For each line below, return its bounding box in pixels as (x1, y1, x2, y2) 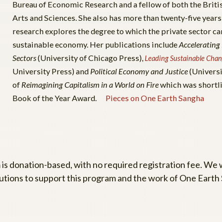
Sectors (12, 53, 36, 63)
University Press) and (12, 66, 90, 76)
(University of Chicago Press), (36, 53, 145, 63)
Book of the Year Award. (12, 93, 97, 103)
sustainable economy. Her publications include (12, 40, 179, 50)
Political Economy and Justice (90, 66, 188, 76)
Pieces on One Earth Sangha (103, 93, 204, 103)
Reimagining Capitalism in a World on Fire (21, 80, 159, 90)
